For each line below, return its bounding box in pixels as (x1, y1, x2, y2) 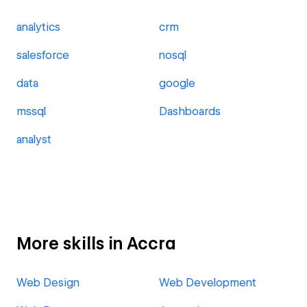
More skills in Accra (16, 234, 175, 254)
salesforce (16, 49, 69, 62)
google (159, 77, 195, 90)
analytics (16, 21, 60, 34)
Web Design (16, 276, 79, 289)
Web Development (159, 276, 256, 289)
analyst (16, 133, 51, 146)
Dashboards (159, 105, 221, 118)
